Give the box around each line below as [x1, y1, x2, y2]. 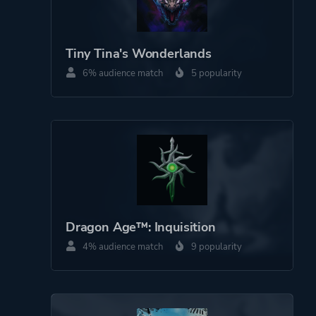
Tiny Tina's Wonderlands [66, 44, 212, 62]
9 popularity [189, 240, 242, 253]
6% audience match [80, 66, 163, 80]
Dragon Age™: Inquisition [66, 218, 216, 236]
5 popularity [189, 66, 242, 80]
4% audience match [80, 240, 163, 253]
